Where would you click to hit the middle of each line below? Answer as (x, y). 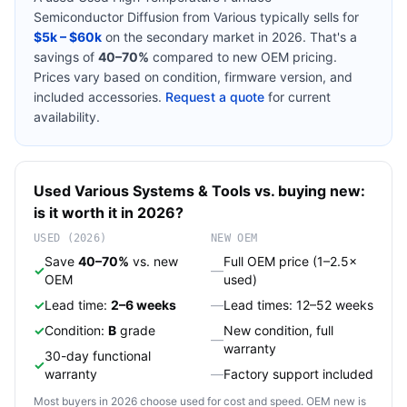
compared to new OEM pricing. (243, 57)
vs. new (154, 261)
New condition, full (278, 330)
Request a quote (215, 97)
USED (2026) (70, 238)
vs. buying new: (308, 191)
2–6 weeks (144, 305)
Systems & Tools (192, 191)
